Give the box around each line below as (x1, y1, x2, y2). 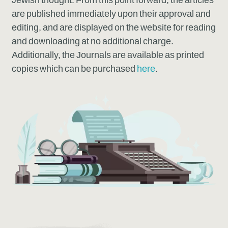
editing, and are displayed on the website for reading (12, 22, 216, 33)
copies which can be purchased (12, 64, 137, 74)
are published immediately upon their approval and (12, 9, 211, 19)
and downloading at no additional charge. (12, 36, 176, 47)
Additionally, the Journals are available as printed (12, 50, 205, 61)
